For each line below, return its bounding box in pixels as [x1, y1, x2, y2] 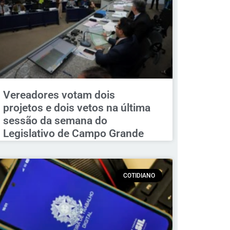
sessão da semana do [3, 114, 107, 127]
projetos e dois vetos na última [3, 101, 150, 114]
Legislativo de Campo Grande [3, 127, 144, 140]
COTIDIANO [123, 171, 155, 179]
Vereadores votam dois [3, 88, 115, 101]
